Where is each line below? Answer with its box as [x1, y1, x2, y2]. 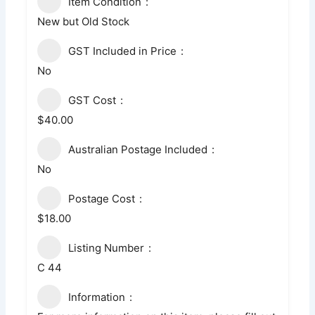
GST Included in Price [68, 44, 177, 58]
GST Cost [68, 93, 117, 107]
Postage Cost [68, 191, 136, 205]
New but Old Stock [37, 14, 130, 28]
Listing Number [68, 240, 145, 255]
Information [68, 290, 126, 304]
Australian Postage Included [68, 142, 208, 156]
